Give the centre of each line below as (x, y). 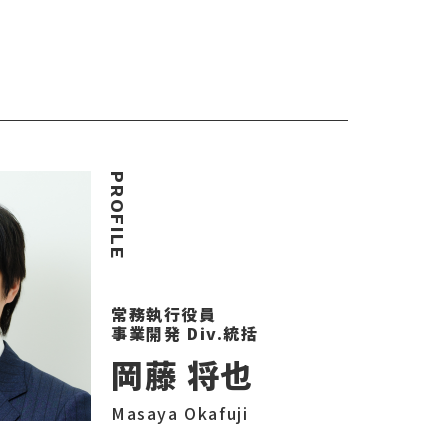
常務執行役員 (164, 314)
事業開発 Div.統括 (185, 333)
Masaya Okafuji (180, 413)
